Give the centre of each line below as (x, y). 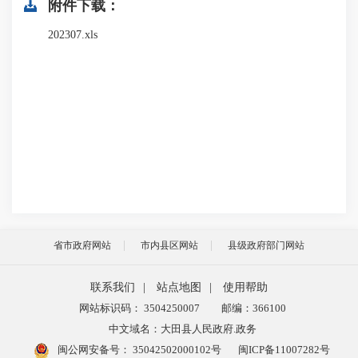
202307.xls (73, 35)
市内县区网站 (169, 245)
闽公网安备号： (93, 350)
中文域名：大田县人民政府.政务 (182, 329)
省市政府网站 (82, 245)
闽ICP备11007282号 (284, 350)
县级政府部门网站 (266, 245)
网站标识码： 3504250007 (139, 308)
